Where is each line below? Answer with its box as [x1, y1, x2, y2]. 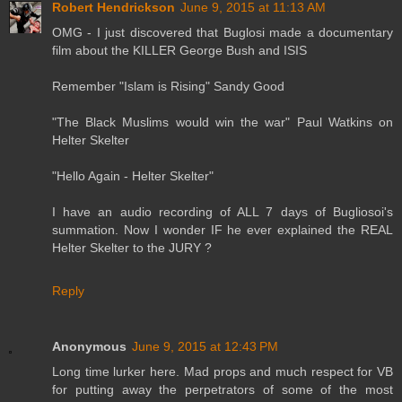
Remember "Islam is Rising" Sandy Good [52, 78, 284, 93]
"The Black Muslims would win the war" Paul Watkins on [52, 114, 393, 129]
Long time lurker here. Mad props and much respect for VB [52, 363, 393, 379]
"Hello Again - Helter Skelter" [52, 168, 214, 183]
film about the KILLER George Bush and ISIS [52, 42, 307, 57]
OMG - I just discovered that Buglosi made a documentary [52, 24, 393, 39]
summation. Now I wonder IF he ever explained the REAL [52, 222, 393, 237]
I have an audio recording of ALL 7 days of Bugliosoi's [52, 204, 393, 219]
